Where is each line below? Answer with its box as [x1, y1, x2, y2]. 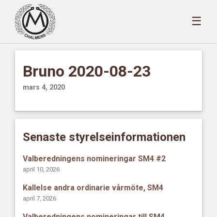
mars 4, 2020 [23, 83, 65, 92]
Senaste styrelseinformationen [23, 130, 186, 144]
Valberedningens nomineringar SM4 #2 [23, 154, 166, 163]
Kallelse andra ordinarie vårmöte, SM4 [23, 183, 164, 193]
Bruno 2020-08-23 [23, 62, 151, 80]
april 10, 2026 [23, 165, 60, 173]
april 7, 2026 [23, 194, 57, 202]
